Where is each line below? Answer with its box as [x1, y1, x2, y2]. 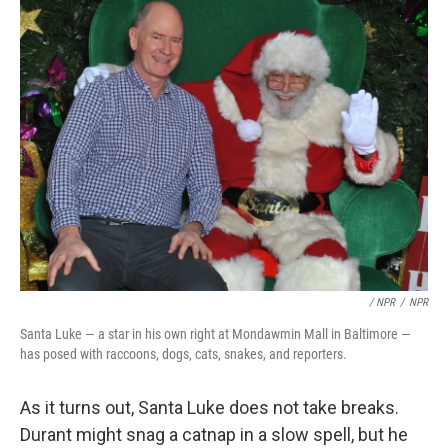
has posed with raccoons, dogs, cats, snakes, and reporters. [20, 346, 347, 363]
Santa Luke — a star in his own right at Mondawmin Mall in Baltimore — [20, 326, 411, 343]
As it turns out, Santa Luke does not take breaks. [20, 397, 399, 419]
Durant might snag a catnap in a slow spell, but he [20, 424, 408, 446]
